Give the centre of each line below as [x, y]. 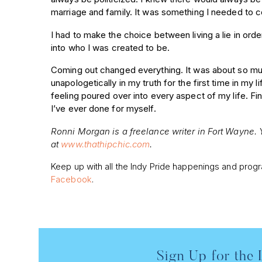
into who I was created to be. [110, 47]
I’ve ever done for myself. [104, 109]
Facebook [71, 180]
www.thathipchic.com [106, 144]
